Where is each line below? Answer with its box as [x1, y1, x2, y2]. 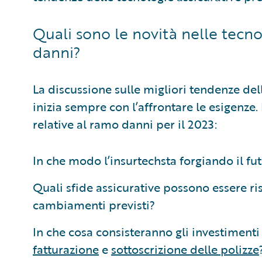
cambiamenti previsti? [33, 195, 155, 213]
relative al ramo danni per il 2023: [33, 115, 217, 133]
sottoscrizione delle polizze [111, 240, 259, 258]
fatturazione [33, 240, 99, 258]
